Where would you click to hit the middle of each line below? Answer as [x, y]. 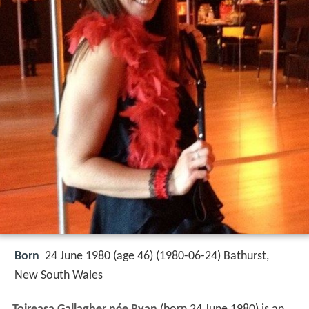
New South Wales [59, 276]
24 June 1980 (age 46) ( [102, 257]
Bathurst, [246, 257]
